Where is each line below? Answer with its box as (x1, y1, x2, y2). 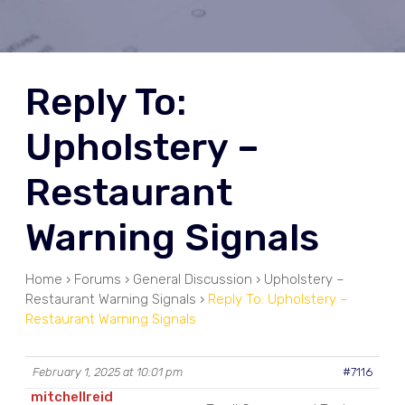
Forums (74, 271, 121, 288)
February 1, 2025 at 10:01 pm (33, 365, 183, 380)
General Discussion (133, 271, 252, 288)
